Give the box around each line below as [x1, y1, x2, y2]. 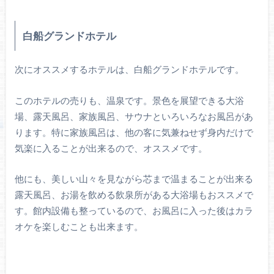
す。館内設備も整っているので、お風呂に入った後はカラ [14, 205, 253, 217]
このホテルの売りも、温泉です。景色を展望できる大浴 [14, 94, 244, 106]
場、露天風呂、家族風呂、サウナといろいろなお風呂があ [14, 110, 253, 122]
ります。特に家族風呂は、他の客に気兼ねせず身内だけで [14, 126, 253, 138]
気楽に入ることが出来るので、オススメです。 [14, 142, 207, 154]
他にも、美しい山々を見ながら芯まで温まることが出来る [14, 173, 253, 185]
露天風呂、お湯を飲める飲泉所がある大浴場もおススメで [14, 189, 253, 201]
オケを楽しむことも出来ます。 [14, 221, 143, 232]
